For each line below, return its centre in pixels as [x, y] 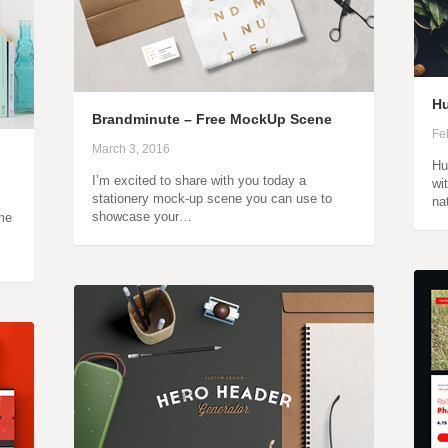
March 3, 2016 [131, 149]
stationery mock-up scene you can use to [212, 198]
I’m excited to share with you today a [199, 180]
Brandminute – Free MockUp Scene [212, 119]
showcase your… [142, 216]
